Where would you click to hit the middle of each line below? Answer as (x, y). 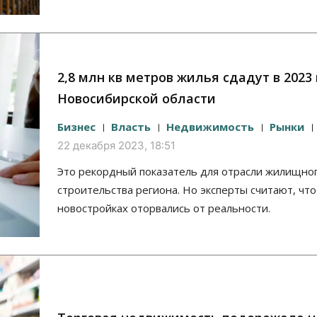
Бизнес (76, 127)
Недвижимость (210, 127)
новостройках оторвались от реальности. (164, 208)
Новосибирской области (137, 99)
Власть (131, 127)
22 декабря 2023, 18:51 (116, 146)
